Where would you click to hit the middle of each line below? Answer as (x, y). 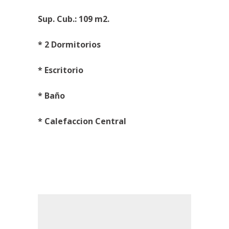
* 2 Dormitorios (69, 45)
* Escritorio (61, 70)
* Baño (51, 96)
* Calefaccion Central (82, 121)
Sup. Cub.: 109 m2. (74, 19)
